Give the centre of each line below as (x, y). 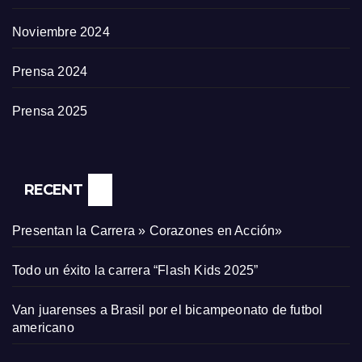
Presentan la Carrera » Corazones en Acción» (147, 231)
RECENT (53, 190)
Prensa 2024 (50, 72)
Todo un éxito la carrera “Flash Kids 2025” (135, 271)
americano (43, 328)
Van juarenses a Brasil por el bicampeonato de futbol (168, 310)
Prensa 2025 (50, 112)
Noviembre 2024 (61, 32)
